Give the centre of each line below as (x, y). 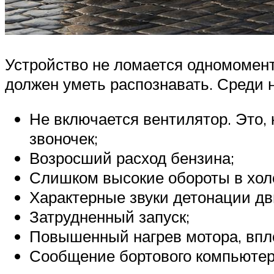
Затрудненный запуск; (109, 217)
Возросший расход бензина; (132, 158)
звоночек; (64, 139)
